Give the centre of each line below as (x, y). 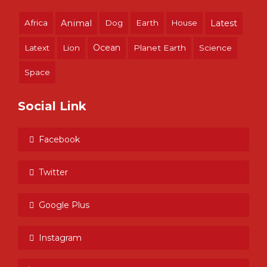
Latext (37, 47)
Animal (76, 23)
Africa (36, 22)
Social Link (52, 106)
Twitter (53, 172)
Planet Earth (160, 47)
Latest (224, 23)
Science (215, 47)
